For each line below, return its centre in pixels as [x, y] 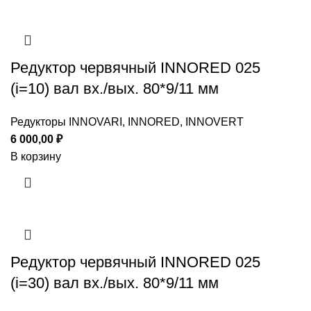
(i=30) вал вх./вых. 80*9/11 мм [115, 283]
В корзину [36, 157]
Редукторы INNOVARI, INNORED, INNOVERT [127, 122]
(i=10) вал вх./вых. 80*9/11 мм [115, 89]
